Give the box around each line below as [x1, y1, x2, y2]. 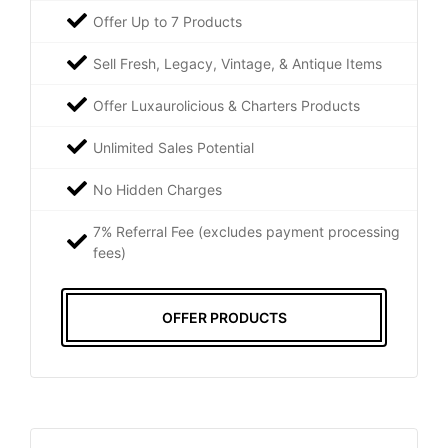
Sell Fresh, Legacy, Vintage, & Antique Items [93, 54, 382, 72]
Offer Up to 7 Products [93, 12, 242, 30]
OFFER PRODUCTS [161, 308, 287, 326]
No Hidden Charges [93, 180, 222, 198]
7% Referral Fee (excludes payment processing [93, 222, 400, 240]
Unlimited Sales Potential [93, 138, 254, 156]
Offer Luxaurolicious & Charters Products [93, 96, 360, 114]
